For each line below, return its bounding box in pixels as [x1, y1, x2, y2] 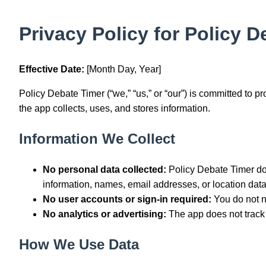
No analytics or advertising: [43, 209, 166, 220]
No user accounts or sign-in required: [43, 194, 211, 205]
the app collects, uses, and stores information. [19, 103, 210, 114]
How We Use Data [19, 236, 139, 253]
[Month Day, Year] [84, 64, 161, 75]
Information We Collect [19, 131, 175, 147]
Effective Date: [19, 64, 84, 75]
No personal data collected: [43, 164, 166, 175]
